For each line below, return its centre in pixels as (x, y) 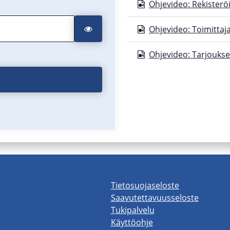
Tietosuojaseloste (145, 185)
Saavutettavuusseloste (155, 198)
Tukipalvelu (132, 210)
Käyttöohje (132, 222)
